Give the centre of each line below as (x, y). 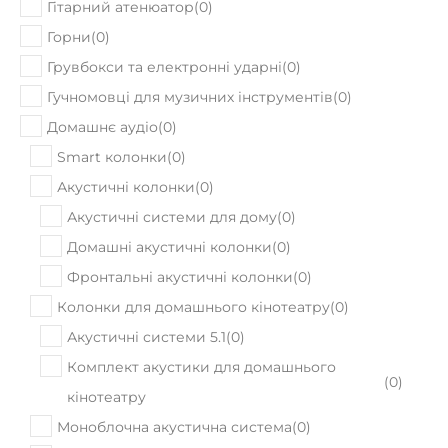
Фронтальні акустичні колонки (180, 227)
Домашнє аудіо (102, 77)
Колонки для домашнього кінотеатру (193, 257)
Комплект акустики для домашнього (201, 317)
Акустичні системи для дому (172, 167)
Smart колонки (112, 107)
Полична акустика (124, 437)
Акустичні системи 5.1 (146, 287)
